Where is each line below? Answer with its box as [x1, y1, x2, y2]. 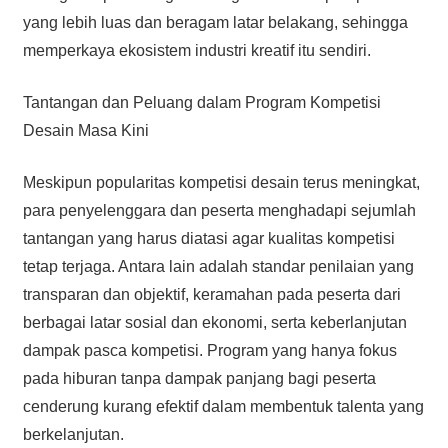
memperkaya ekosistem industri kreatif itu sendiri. [22, 41, 371, 59]
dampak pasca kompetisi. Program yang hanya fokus [22, 341, 397, 359]
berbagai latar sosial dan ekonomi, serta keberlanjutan [22, 313, 407, 331]
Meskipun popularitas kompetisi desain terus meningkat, [22, 173, 420, 191]
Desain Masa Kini [22, 121, 149, 139]
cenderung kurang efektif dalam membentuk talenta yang [22, 397, 424, 415]
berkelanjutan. [22, 425, 124, 443]
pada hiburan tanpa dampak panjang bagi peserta [22, 369, 376, 387]
